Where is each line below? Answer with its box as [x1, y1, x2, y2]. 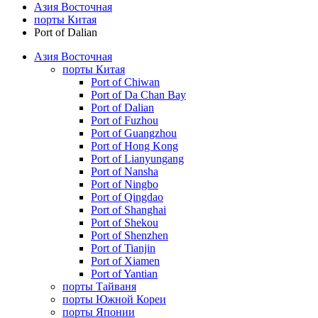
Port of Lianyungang [91, 152, 184, 165]
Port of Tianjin [91, 241, 155, 254]
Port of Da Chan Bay [91, 88, 186, 101]
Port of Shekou [91, 216, 158, 229]
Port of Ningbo [91, 177, 158, 190]
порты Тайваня [62, 280, 136, 292]
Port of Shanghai [91, 203, 166, 216]
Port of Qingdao [91, 190, 163, 203]
